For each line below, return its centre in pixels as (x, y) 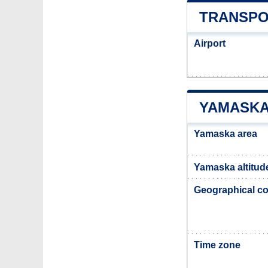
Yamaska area (226, 134)
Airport (210, 43)
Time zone (217, 245)
